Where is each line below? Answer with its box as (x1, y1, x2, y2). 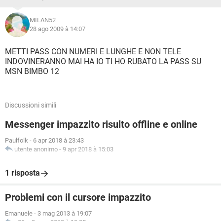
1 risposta (5, 168, 40, 178)
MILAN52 (30, 16, 56, 24)
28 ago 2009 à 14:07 (30, 25, 85, 33)
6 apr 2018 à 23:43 (33, 137, 84, 144)
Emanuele (5, 210, 33, 217)
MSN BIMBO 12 (5, 67, 59, 76)
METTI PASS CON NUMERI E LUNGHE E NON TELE (5, 47, 181, 56)
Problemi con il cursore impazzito (5, 191, 151, 203)
